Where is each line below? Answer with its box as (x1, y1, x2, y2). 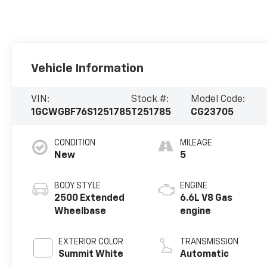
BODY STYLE (54, 181, 101, 190)
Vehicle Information (31, 62, 144, 74)
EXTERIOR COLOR (58, 237, 124, 246)
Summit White (58, 249, 124, 259)
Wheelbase (54, 206, 107, 216)
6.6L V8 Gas (180, 193, 233, 203)
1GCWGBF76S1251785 (31, 107, 132, 117)
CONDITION (54, 138, 96, 147)
